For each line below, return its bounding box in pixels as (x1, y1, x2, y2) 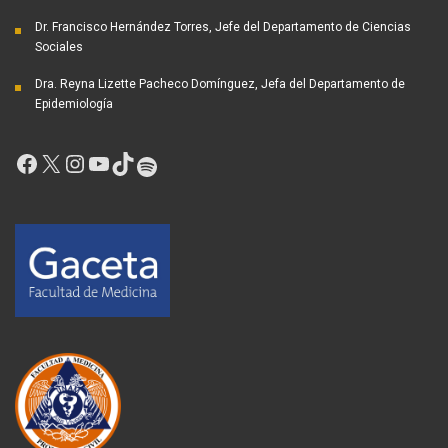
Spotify (159, 158, 196, 173)
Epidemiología (35, 97, 113, 112)
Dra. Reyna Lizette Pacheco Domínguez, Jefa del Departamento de (35, 77, 405, 92)
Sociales (35, 40, 83, 55)
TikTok (135, 155, 170, 170)
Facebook (39, 155, 92, 170)
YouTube (111, 155, 158, 170)
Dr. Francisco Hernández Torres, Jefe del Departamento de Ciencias (35, 20, 411, 35)
